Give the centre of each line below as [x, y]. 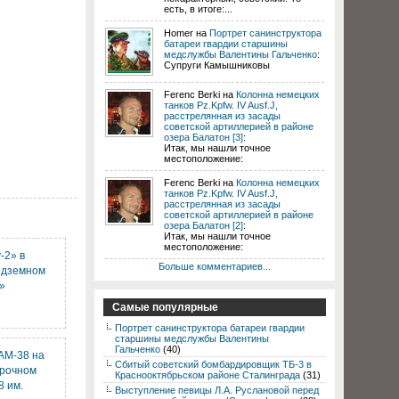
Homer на [187, 33]
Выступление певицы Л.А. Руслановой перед [217, 390]
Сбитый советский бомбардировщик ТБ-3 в [213, 364]
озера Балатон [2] [204, 225]
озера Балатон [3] [204, 137]
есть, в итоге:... [198, 9]
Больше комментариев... [215, 266]
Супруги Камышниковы [217, 65]
